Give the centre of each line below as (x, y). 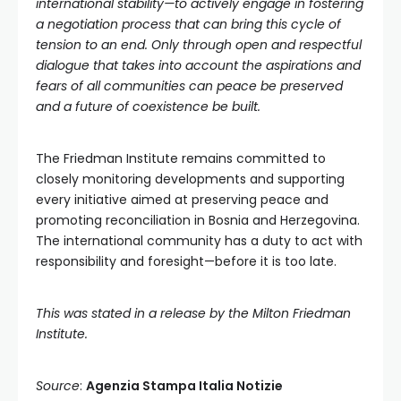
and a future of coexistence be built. (148, 107)
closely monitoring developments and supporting (190, 179)
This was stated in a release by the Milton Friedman (193, 314)
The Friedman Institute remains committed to (181, 159)
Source (58, 386)
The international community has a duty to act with (199, 241)
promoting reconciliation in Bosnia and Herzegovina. (198, 221)
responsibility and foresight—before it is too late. (186, 262)
